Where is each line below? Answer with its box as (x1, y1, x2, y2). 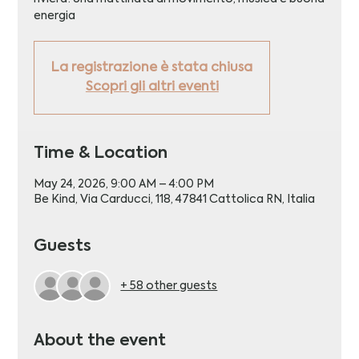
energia (34, 10, 76, 22)
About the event (34, 333, 167, 350)
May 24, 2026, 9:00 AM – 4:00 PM (34, 179, 215, 191)
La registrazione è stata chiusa (51, 62, 253, 75)
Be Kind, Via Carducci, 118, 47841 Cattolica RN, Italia (34, 194, 316, 206)
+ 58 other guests (120, 280, 218, 292)
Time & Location (34, 146, 168, 163)
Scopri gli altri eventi (85, 81, 219, 95)
